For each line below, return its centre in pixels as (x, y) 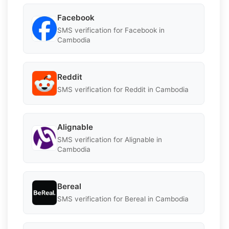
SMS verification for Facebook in (111, 30)
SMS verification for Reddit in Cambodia (123, 90)
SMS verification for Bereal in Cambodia (123, 199)
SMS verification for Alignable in (110, 139)
